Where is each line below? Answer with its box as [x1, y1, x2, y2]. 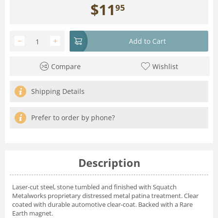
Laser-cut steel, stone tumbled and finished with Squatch [12, 182, 177, 191]
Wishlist [152, 61, 178, 71]
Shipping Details [31, 86, 85, 96]
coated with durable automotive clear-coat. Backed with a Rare [12, 200, 193, 209]
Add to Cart [129, 36, 166, 46]
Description [78, 155, 140, 170]
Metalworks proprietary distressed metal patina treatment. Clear [12, 191, 199, 200]
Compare [51, 61, 81, 71]
